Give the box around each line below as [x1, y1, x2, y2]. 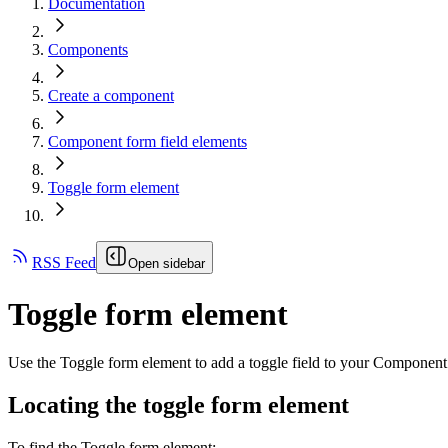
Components [48, 41, 128, 59]
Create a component [48, 87, 174, 105]
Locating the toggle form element [8, 391, 349, 418]
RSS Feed [32, 254, 96, 272]
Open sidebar [128, 256, 205, 272]
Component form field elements [48, 133, 247, 151]
